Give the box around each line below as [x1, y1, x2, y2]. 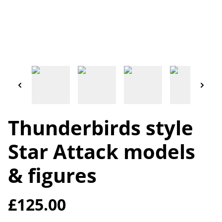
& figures [8, 161, 97, 189]
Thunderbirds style [8, 113, 193, 141]
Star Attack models [8, 137, 195, 165]
